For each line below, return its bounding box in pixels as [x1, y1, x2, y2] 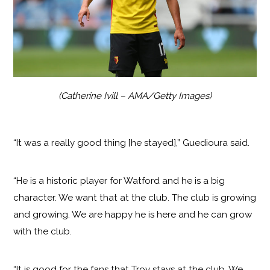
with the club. [13, 226, 72, 237]
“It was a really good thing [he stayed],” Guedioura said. [13, 137, 250, 149]
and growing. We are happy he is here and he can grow [13, 209, 253, 221]
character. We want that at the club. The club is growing [13, 192, 257, 204]
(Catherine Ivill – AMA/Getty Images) [58, 90, 212, 102]
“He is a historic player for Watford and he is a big [13, 175, 225, 187]
